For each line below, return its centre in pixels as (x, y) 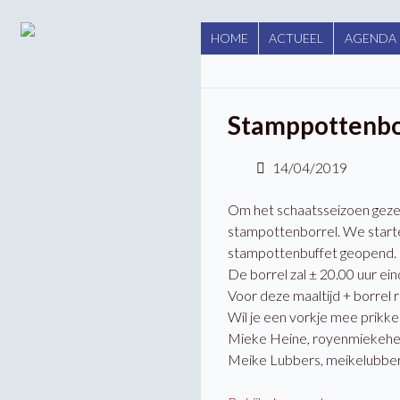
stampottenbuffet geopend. (312, 253)
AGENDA (370, 38)
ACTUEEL (296, 38)
